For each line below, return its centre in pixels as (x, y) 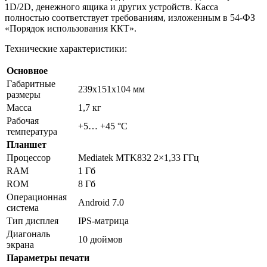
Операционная (37, 197)
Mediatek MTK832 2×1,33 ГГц (139, 157)
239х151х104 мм (111, 89)
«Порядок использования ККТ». (71, 28)
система (23, 207)
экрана (20, 244)
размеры (24, 94)
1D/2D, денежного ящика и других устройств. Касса (111, 7)
